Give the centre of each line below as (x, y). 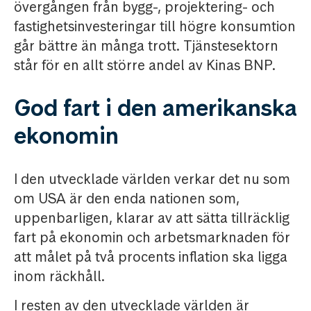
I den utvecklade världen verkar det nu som (152, 179)
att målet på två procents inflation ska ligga (151, 257)
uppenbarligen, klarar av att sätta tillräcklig (152, 218)
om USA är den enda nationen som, (127, 199)
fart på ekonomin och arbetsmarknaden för (152, 238)
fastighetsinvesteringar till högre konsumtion (155, 27)
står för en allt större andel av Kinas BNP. (145, 66)
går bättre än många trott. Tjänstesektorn (146, 46)
